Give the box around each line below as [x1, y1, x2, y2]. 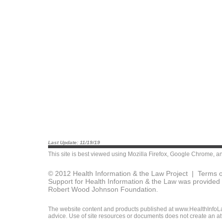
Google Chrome [170, 151, 213, 158]
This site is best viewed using [48, 151, 128, 158]
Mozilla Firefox [128, 151, 167, 158]
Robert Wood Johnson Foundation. [48, 185, 158, 193]
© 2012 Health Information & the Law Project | [48, 169, 198, 177]
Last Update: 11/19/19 [48, 140, 100, 145]
